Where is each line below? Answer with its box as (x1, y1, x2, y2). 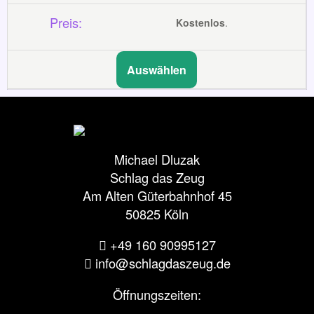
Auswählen (127, 62, 186, 78)
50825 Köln (125, 205, 189, 224)
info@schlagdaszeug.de (95, 254, 231, 273)
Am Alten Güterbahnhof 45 (82, 186, 232, 205)
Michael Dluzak (114, 150, 200, 169)
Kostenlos (176, 15, 226, 29)
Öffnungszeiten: (113, 285, 201, 303)
